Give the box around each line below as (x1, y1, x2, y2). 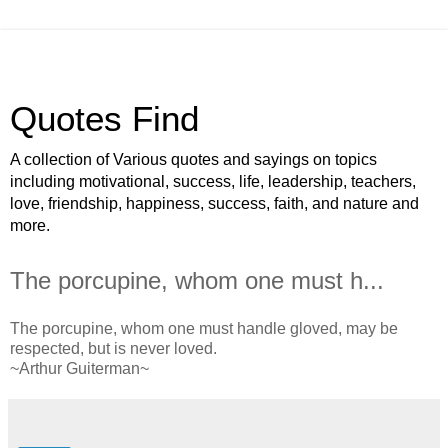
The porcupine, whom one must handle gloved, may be (10, 319, 398, 337)
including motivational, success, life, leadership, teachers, (10, 173, 416, 190)
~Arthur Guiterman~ (10, 359, 149, 377)
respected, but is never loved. (10, 339, 217, 357)
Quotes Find (10, 100, 199, 138)
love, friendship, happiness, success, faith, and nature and (10, 195, 419, 212)
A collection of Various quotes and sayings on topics (10, 151, 377, 168)
